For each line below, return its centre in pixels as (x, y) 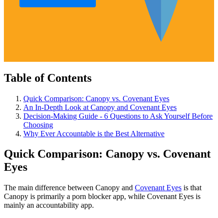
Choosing (38, 125)
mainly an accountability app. (50, 205)
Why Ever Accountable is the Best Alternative (94, 133)
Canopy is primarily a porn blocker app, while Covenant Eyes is (102, 197)
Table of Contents (48, 78)
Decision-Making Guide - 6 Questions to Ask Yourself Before (118, 116)
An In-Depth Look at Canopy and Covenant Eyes (100, 107)
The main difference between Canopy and (69, 188)
